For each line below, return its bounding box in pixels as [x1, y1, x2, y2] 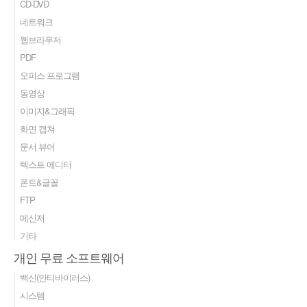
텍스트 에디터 [20, 157, 71, 171]
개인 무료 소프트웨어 [14, 248, 124, 266]
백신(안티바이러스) [20, 270, 90, 284]
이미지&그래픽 [20, 103, 75, 117]
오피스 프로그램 [20, 68, 79, 82]
